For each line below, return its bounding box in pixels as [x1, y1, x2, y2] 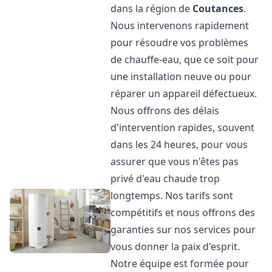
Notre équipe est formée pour [110, 257, 250, 270]
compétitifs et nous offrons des [110, 206, 256, 219]
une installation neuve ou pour [110, 70, 252, 83]
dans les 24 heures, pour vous [110, 138, 248, 151]
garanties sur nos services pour [110, 223, 256, 236]
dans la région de [110, 2, 193, 15]
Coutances [192, 2, 244, 15]
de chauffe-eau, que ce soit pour [110, 53, 259, 66]
